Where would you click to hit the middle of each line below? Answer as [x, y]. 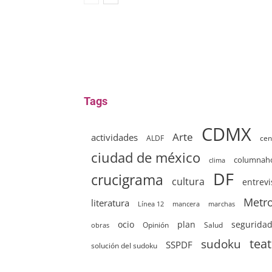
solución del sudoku [124, 246]
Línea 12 [151, 204]
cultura [188, 182]
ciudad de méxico [146, 157]
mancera [186, 204]
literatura [110, 203]
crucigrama [127, 180]
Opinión [156, 225]
